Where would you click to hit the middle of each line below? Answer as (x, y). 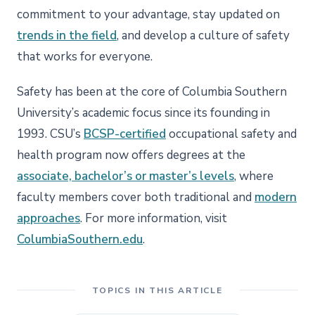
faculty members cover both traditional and (136, 197)
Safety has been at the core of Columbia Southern (152, 91)
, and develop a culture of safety (203, 35)
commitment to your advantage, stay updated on (148, 14)
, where (254, 176)
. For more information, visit (154, 218)
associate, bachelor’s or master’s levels (126, 176)
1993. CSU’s (50, 134)
